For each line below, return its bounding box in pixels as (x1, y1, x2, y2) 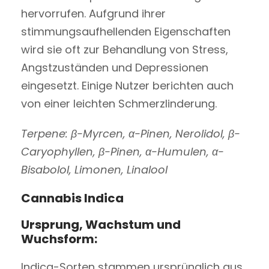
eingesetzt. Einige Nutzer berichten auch (21, 77, 234, 93)
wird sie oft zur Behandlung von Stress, (21, 41, 228, 57)
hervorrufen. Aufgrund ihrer (21, 5, 166, 21)
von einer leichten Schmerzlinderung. (21, 95, 217, 111)
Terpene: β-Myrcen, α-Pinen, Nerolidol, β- (21, 125, 240, 141)
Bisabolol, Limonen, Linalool (21, 162, 168, 177)
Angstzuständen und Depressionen (21, 59, 208, 75)
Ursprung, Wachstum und (21, 216, 181, 233)
